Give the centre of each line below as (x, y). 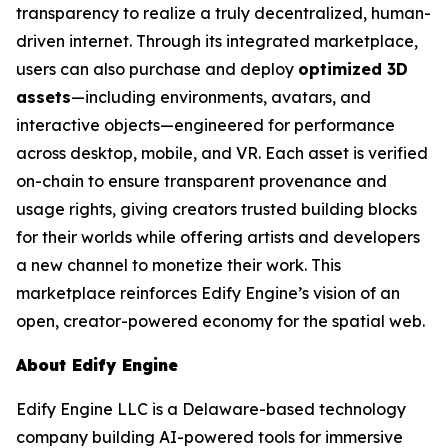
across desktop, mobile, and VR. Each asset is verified (222, 153)
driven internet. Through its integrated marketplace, (217, 41)
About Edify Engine (97, 365)
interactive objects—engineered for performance (205, 125)
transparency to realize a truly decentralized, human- (223, 13)
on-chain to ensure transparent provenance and (201, 181)
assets (43, 97)
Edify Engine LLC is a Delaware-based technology (211, 409)
